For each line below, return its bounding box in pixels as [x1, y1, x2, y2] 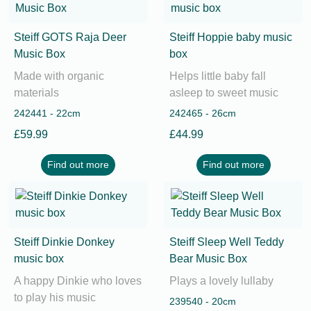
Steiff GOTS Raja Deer [14, 31, 126, 43]
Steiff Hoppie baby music [169, 31, 292, 43]
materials [14, 87, 59, 99]
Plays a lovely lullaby [169, 275, 274, 287]
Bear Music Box [169, 253, 247, 264]
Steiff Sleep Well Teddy [169, 236, 284, 248]
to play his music [14, 292, 96, 303]
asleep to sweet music [169, 87, 278, 99]
